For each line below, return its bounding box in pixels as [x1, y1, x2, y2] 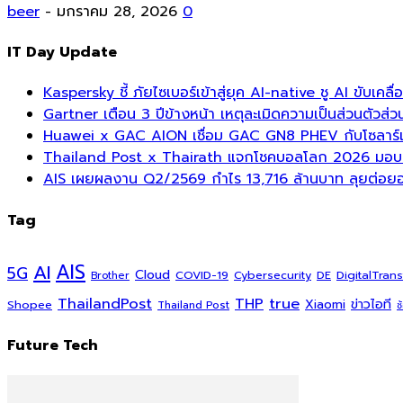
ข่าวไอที [351, 294, 391, 314]
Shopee [7, 295, 52, 313]
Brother [91, 267, 130, 283]
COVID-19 [175, 265, 228, 283]
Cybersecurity [234, 266, 311, 283]
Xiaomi [305, 294, 345, 314]
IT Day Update [7, 41, 117, 64]
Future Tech [7, 335, 98, 357]
